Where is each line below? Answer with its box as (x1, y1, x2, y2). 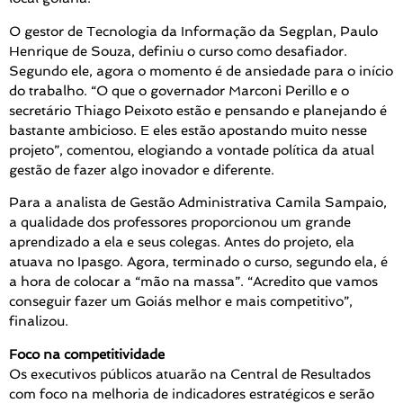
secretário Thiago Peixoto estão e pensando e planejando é (9, 102, 387, 119)
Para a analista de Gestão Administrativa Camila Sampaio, (9, 194, 387, 211)
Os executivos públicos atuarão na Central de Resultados (9, 365, 371, 382)
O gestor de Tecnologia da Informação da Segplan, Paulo (9, 22, 378, 40)
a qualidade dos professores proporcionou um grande (9, 214, 351, 231)
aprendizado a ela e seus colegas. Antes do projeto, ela (9, 234, 354, 251)
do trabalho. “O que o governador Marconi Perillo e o (9, 82, 349, 99)
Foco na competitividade (9, 345, 165, 363)
